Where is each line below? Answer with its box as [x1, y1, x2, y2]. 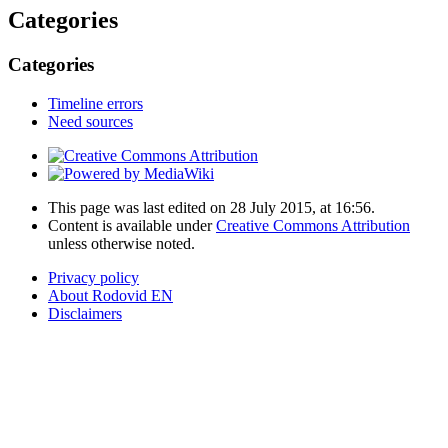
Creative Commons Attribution [216, 216, 410, 234]
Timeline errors [48, 94, 143, 112]
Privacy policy [48, 268, 139, 286]
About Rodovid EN [48, 286, 173, 304]
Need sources [48, 112, 133, 130]
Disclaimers [48, 304, 122, 322]
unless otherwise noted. [48, 234, 195, 252]
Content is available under [48, 216, 216, 234]
